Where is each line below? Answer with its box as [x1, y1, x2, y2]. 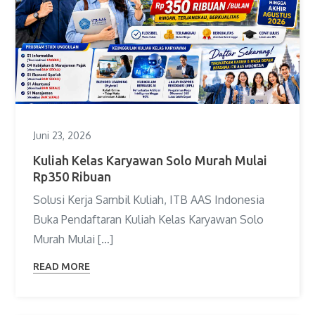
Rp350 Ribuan [33, 169, 112, 184]
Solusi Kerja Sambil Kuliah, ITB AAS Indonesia [33, 192, 265, 207]
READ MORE [33, 260, 91, 272]
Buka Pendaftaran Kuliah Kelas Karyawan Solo [33, 212, 264, 226]
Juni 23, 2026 [33, 129, 92, 141]
